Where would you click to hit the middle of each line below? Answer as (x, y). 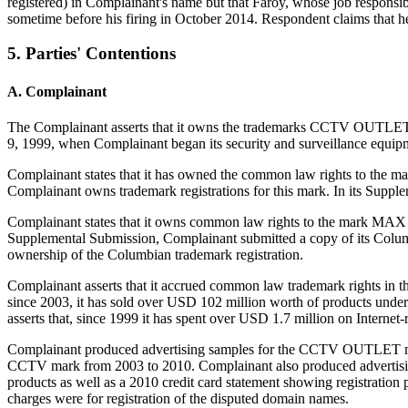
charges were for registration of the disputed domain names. (178, 398)
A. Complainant (57, 91)
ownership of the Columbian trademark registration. (155, 254)
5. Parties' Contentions (92, 54)
